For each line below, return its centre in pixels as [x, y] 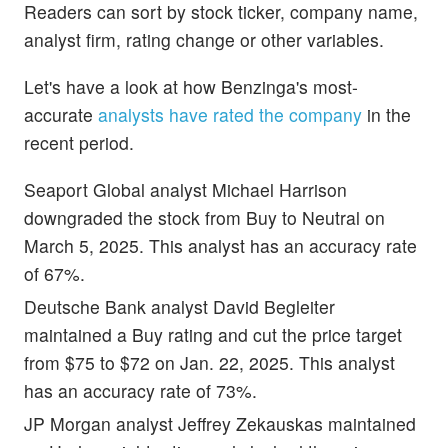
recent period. [79, 142]
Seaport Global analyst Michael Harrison [185, 189]
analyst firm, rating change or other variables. [204, 39]
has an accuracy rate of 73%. [140, 390]
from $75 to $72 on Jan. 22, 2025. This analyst [209, 362]
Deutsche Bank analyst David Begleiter [179, 306]
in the [386, 114]
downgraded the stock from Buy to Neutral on [204, 217]
